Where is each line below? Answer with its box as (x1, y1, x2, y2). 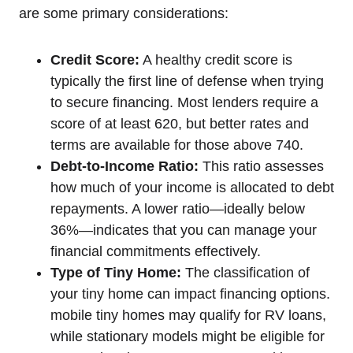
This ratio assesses (199, 158, 324, 174)
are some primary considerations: (19, 5, 229, 21)
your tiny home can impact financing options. (50, 285, 330, 302)
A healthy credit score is (139, 51, 292, 68)
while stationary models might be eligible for (50, 328, 325, 344)
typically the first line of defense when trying (50, 72, 324, 89)
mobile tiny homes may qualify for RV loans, (50, 307, 326, 323)
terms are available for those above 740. (50, 136, 303, 153)
